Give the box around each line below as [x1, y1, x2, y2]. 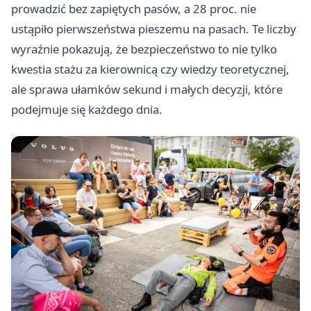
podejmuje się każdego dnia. [11, 101, 162, 118]
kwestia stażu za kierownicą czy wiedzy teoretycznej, [11, 61, 289, 78]
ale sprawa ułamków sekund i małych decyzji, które [11, 81, 283, 98]
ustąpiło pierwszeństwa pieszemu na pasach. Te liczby [11, 21, 296, 37]
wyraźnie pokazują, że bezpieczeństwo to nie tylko [11, 41, 277, 58]
